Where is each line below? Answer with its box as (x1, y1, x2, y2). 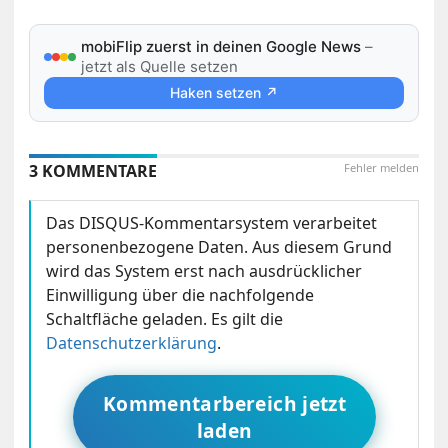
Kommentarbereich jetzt (102, 390, 347, 418)
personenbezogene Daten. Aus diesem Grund (46, 236, 393, 259)
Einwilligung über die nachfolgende (46, 284, 315, 307)
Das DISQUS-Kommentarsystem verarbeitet (46, 212, 378, 235)
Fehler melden (343, 160, 419, 176)
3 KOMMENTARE (29, 160, 158, 183)
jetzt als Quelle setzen (81, 57, 239, 77)
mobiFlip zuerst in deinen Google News (81, 37, 362, 57)
